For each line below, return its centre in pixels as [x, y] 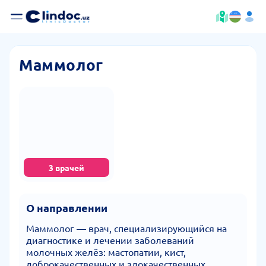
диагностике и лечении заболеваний [110, 240]
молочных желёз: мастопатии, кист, [106, 252]
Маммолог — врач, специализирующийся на [126, 228]
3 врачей [66, 167]
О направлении [67, 208]
